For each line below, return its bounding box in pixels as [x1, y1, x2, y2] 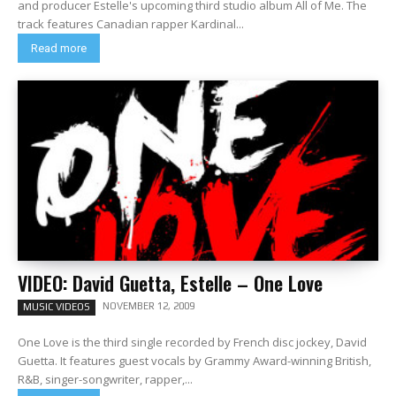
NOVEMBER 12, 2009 [103, 301, 194, 311]
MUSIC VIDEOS [23, 301, 90, 312]
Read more [31, 42, 87, 55]
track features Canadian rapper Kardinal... [18, 16, 244, 32]
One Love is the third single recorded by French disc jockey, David [18, 334, 367, 350]
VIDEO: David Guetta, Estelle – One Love [18, 269, 323, 297]
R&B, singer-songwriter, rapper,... [18, 371, 193, 387]
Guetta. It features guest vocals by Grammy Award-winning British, [18, 353, 371, 369]
